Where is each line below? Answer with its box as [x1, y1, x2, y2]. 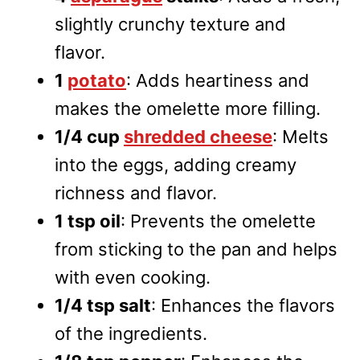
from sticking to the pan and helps [55, 238, 337, 260]
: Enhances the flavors [151, 294, 335, 316]
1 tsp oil [55, 210, 121, 231]
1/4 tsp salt [55, 294, 151, 316]
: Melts [272, 125, 329, 147]
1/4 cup [55, 125, 124, 147]
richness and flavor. [55, 182, 217, 203]
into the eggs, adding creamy [55, 153, 297, 175]
